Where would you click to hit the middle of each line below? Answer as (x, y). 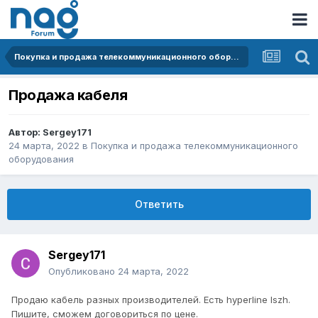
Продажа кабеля (68, 95)
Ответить (159, 204)
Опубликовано (83, 272)
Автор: (26, 132)
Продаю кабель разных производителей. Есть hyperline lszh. (151, 300)
